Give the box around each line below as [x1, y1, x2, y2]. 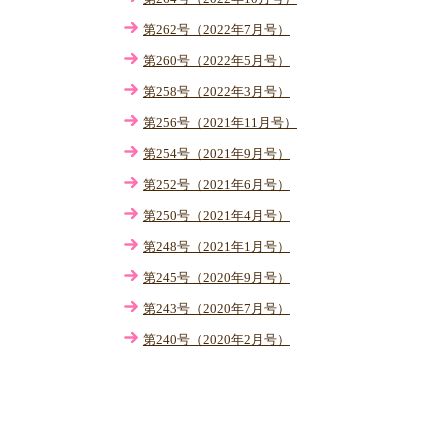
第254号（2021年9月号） [143, 146, 290, 161]
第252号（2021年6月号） [143, 177, 290, 192]
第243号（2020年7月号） [143, 301, 290, 316]
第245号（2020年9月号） [143, 270, 290, 285]
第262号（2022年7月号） [143, 22, 290, 37]
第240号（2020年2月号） [143, 332, 290, 347]
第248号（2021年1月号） [143, 239, 290, 254]
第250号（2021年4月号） [143, 208, 290, 223]
